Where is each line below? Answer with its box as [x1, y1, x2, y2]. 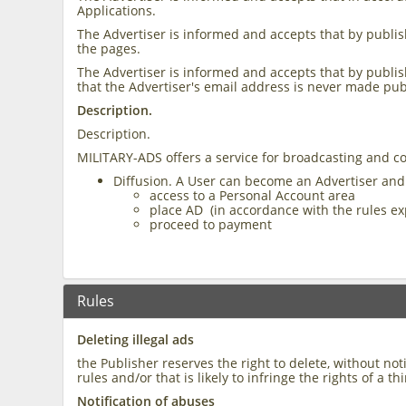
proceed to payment [150, 216, 273, 233]
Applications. [77, 2, 157, 19]
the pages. [77, 40, 141, 57]
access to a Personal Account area [150, 187, 356, 204]
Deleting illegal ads [77, 331, 195, 348]
